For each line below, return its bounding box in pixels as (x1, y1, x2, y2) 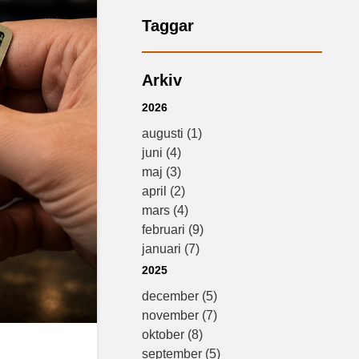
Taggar (142, 17, 195, 34)
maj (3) (142, 165, 182, 179)
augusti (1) (142, 127, 203, 140)
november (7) (142, 309, 218, 322)
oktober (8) (142, 328, 204, 341)
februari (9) (142, 223, 204, 236)
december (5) (142, 289, 218, 303)
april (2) (142, 184, 186, 198)
